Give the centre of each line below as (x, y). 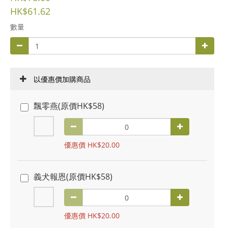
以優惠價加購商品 (62, 79)
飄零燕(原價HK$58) (69, 106)
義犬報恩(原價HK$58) (73, 177)
